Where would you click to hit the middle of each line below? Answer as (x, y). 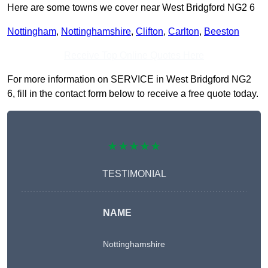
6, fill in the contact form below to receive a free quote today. (133, 94)
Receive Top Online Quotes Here (134, 56)
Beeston (222, 32)
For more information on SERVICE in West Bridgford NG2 (129, 80)
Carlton (184, 32)
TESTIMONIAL (134, 174)
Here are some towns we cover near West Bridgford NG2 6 (131, 8)
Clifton (150, 32)
